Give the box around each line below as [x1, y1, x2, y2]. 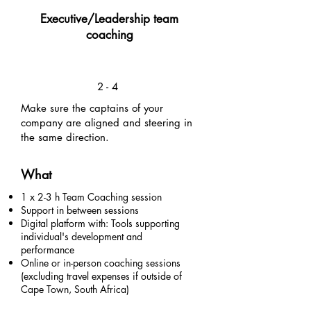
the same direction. [21, 131, 109, 144]
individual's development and [21, 230, 142, 243]
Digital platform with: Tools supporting [21, 217, 180, 230]
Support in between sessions [21, 203, 139, 217]
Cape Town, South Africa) [21, 283, 129, 296]
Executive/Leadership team [40, 11, 178, 26]
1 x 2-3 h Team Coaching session [21, 190, 162, 203]
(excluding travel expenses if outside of [21, 269, 182, 283]
